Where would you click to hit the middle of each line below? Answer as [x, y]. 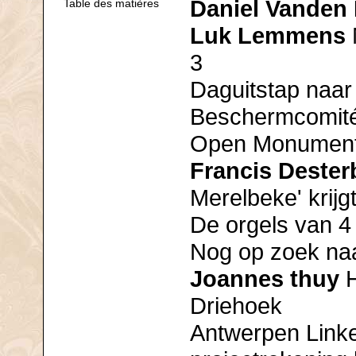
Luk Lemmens [268, 36]
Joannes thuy [265, 279]
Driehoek [236, 306]
